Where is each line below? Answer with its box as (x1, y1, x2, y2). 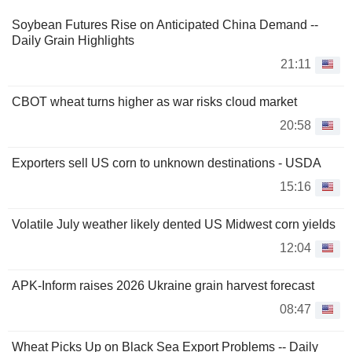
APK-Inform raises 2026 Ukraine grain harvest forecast (12, 279, 314, 292)
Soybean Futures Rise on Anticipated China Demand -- (12, 18, 318, 31)
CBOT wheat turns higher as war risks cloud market (12, 95, 297, 108)
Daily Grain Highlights (12, 34, 134, 47)
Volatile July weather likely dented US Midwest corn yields (12, 218, 335, 231)
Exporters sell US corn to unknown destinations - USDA (12, 156, 321, 170)
